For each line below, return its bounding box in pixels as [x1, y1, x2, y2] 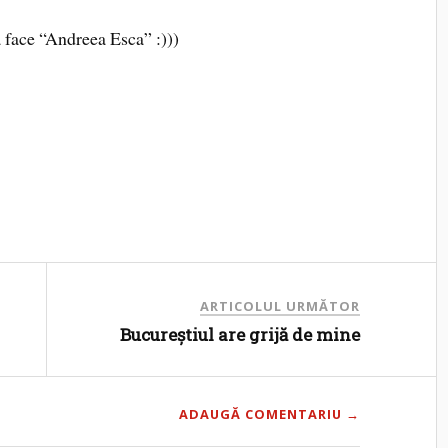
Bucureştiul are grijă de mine [120, 322, 361, 346]
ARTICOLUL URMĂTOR [200, 296, 361, 315]
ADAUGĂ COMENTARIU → [179, 404, 361, 423]
